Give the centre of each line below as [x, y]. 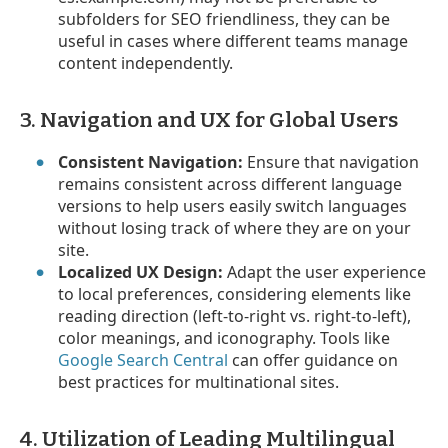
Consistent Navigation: [151, 161]
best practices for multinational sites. [199, 381]
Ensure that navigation [331, 161]
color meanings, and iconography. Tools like [224, 337]
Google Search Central [143, 359]
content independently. [146, 62]
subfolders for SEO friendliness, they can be [224, 18]
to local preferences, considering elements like [235, 293]
